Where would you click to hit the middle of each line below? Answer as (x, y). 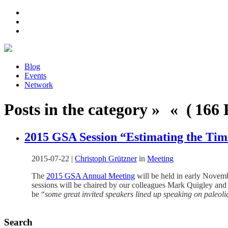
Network (39, 85)
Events (35, 76)
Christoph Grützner (106, 158)
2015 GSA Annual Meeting (91, 176)
